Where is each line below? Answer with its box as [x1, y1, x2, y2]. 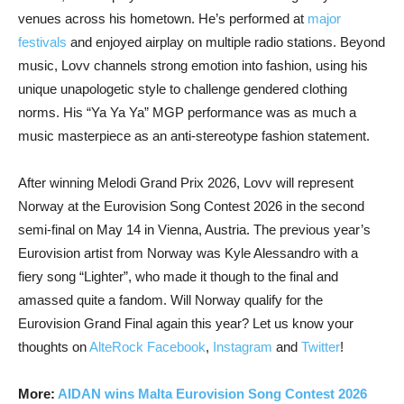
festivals [18, 33, 70, 50]
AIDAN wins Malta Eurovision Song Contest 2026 [58, 385, 367, 401]
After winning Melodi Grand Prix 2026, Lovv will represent [18, 174, 353, 190]
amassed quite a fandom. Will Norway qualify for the [18, 291, 323, 308]
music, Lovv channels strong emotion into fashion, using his [18, 57, 368, 73]
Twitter [301, 338, 340, 354]
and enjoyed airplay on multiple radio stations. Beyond [70, 33, 385, 50]
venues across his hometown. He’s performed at [18, 10, 308, 26]
